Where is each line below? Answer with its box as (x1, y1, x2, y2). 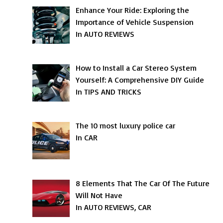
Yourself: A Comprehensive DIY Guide (76, 75, 205, 85)
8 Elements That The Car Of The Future (76, 178, 210, 188)
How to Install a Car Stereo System (76, 63, 197, 73)
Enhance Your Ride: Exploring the (76, 5, 190, 15)
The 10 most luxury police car (76, 120, 176, 130)
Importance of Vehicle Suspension (76, 17, 194, 27)
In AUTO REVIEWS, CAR (76, 202, 152, 212)
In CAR (76, 132, 98, 142)
